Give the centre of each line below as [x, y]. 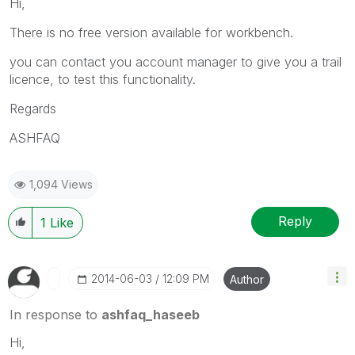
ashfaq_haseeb [151, 314]
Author [247, 279]
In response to [55, 314]
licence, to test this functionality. [103, 79]
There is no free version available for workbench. [151, 32]
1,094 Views [61, 184]
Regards [33, 108]
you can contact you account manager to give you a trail [176, 61]
